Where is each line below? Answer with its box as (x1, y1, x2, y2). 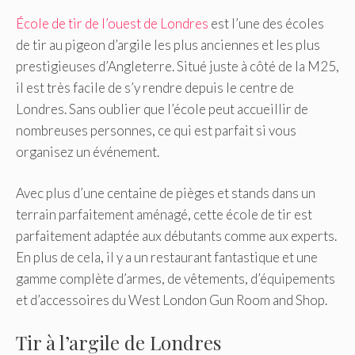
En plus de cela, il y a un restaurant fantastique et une (16, 249, 318, 266)
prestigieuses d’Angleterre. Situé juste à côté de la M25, (16, 57, 339, 74)
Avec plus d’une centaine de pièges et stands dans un (16, 185, 315, 202)
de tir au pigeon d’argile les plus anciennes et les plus (16, 36, 320, 53)
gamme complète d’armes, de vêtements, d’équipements (16, 270, 335, 288)
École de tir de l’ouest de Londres (16, 14, 208, 32)
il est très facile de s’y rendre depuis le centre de (16, 78, 294, 96)
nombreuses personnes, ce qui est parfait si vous (16, 121, 296, 139)
